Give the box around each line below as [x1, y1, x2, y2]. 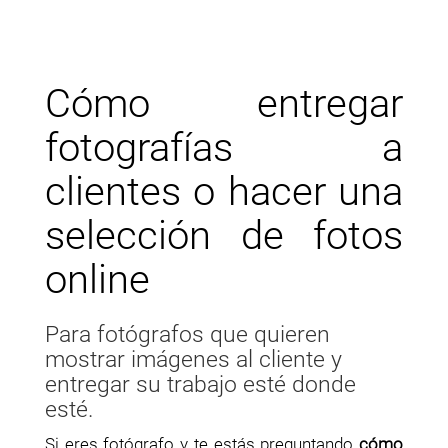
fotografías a [45, 124, 403, 171]
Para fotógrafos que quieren [45, 321, 330, 348]
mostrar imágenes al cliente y [45, 346, 342, 373]
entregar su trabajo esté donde [45, 371, 356, 398]
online [45, 256, 150, 303]
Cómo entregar [45, 80, 403, 127]
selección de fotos [45, 212, 403, 259]
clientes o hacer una [45, 168, 403, 215]
